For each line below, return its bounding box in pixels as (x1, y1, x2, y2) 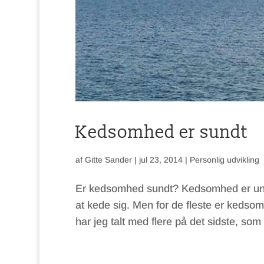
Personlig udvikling (189, 154, 259, 164)
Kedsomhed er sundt (75, 121, 248, 143)
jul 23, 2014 (138, 154, 183, 164)
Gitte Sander (84, 154, 132, 164)
